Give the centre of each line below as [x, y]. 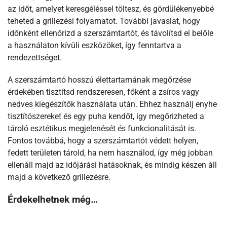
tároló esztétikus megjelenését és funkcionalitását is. [102, 128]
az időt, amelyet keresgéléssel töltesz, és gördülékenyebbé [111, 9]
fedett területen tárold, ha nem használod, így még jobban [110, 153]
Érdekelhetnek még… [53, 199]
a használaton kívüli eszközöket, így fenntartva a [94, 45]
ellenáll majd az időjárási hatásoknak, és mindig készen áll [112, 165]
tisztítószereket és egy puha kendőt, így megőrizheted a [106, 116]
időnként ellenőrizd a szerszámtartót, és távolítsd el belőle [110, 33]
